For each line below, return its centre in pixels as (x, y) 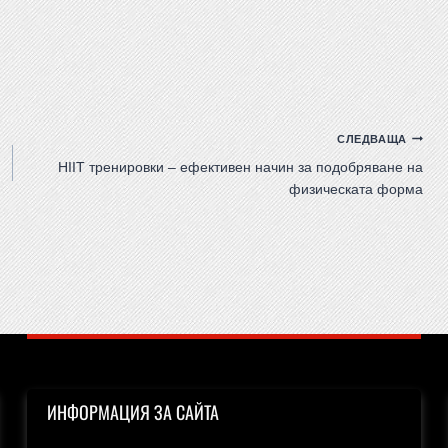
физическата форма (356, 188)
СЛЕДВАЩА (372, 138)
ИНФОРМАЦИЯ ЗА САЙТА (133, 411)
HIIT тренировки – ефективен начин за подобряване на (241, 166)
